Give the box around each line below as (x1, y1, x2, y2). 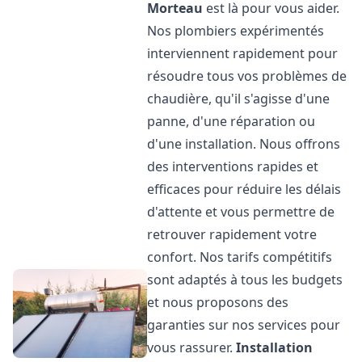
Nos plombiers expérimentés (147, 22, 325, 40)
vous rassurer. (147, 339, 237, 356)
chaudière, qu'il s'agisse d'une (147, 90, 330, 107)
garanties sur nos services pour (147, 316, 341, 334)
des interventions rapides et (147, 158, 319, 175)
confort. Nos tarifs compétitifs (147, 248, 333, 266)
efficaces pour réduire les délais (147, 180, 342, 198)
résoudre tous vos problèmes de (147, 67, 347, 85)
